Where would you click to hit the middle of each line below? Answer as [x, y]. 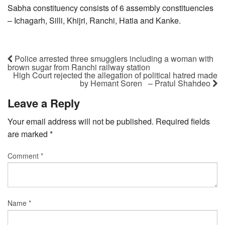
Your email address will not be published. [81, 121]
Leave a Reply [44, 103]
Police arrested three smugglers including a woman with [113, 58]
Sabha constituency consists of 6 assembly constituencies [110, 8]
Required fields [183, 121]
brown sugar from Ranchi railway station [79, 67]
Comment [24, 155]
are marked [29, 134]
